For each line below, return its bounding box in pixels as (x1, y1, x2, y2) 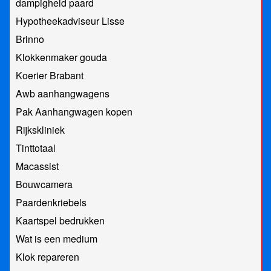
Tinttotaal (16, 141, 56, 155)
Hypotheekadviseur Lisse (16, 14, 125, 28)
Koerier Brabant (16, 68, 83, 83)
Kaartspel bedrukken (16, 214, 105, 228)
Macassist (16, 159, 59, 174)
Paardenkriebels (16, 195, 87, 210)
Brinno (16, 32, 44, 47)
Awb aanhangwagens (16, 87, 109, 101)
